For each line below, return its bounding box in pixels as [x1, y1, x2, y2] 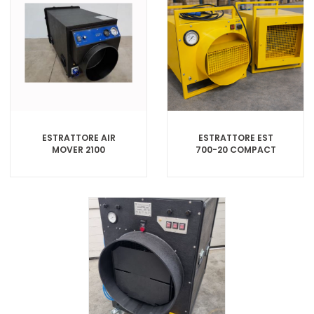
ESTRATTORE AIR [41, 132, 116, 144]
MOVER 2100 [52, 144, 105, 156]
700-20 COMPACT [195, 144, 276, 156]
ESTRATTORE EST [198, 132, 273, 144]
